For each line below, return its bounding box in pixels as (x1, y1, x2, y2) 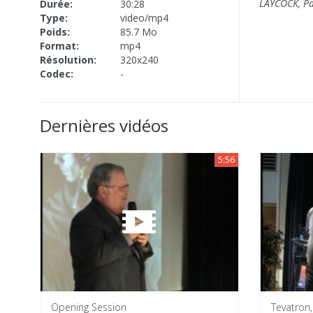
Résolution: (40, 52, 96, 66)
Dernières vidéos (40, 113, 168, 137)
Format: (40, 38, 79, 52)
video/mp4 (120, 10, 168, 24)
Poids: (40, 24, 70, 38)
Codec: (40, 66, 73, 80)
